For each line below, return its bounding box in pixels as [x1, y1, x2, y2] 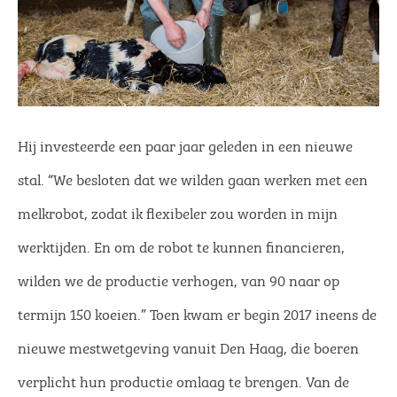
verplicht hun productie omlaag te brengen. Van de [18, 368, 349, 392]
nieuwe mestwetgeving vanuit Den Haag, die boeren [18, 334, 359, 358]
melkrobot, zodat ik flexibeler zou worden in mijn [18, 199, 338, 223]
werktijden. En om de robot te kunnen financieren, [18, 233, 345, 257]
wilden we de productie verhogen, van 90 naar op [18, 267, 339, 291]
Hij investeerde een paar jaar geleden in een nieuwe [18, 132, 353, 156]
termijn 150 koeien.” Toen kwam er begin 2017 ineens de [18, 300, 377, 324]
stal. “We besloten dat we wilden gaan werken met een [18, 166, 368, 190]
